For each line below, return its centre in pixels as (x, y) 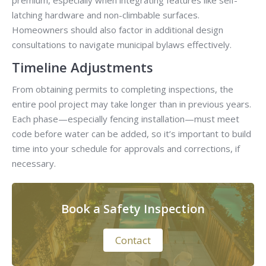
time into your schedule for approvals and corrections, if (126, 149)
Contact (133, 240)
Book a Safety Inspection (133, 209)
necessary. (34, 164)
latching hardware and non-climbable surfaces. (106, 15)
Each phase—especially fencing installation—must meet (126, 119)
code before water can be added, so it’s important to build (132, 134)
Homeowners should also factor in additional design (118, 30)
